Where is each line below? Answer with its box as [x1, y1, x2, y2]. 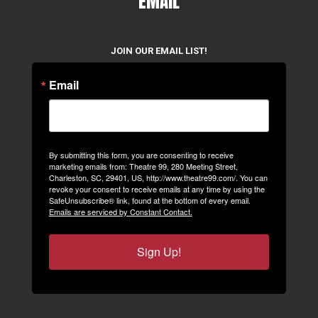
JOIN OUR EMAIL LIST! [110, 45, 207, 57]
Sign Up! [136, 243, 181, 261]
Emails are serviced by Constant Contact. [48, 206, 192, 218]
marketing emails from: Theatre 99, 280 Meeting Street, [48, 160, 238, 172]
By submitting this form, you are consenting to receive [48, 149, 234, 161]
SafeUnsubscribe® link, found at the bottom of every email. [48, 194, 251, 207]
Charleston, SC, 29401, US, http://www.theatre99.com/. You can [48, 172, 268, 184]
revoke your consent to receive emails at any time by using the [48, 183, 265, 195]
